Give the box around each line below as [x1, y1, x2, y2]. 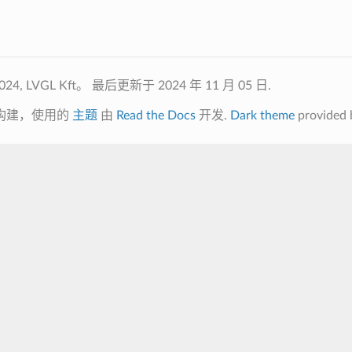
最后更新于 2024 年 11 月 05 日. [91, 79, 271, 92]
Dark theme [229, 108, 295, 122]
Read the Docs [115, 108, 196, 122]
